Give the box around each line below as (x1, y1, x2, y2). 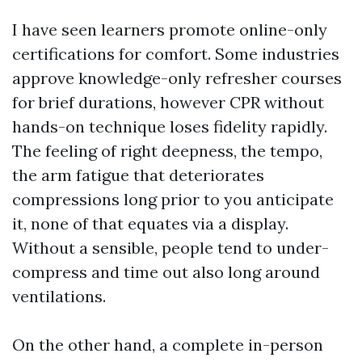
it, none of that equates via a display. (12, 213, 288, 234)
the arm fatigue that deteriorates (12, 165, 264, 185)
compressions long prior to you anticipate (12, 189, 334, 209)
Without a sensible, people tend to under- (12, 238, 329, 258)
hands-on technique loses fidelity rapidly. (12, 116, 327, 137)
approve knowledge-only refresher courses (12, 68, 342, 88)
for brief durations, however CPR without (12, 92, 324, 112)
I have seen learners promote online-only (12, 19, 327, 40)
